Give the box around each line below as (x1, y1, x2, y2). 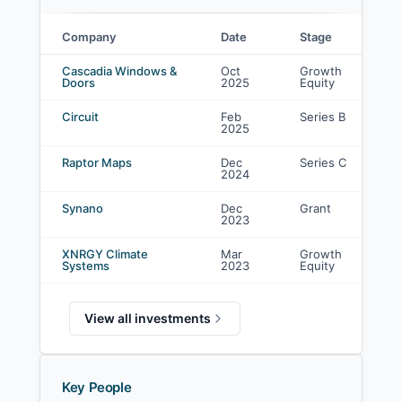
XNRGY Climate (62, 247, 148, 261)
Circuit (62, 109, 99, 124)
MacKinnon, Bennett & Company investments (39, 52, 293, 66)
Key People (62, 379, 132, 396)
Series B (300, 109, 345, 124)
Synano (62, 201, 103, 215)
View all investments (84, 310, 211, 326)
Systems (62, 258, 109, 273)
